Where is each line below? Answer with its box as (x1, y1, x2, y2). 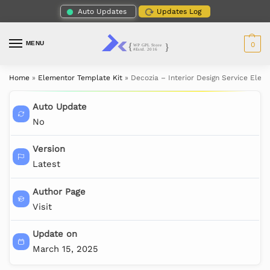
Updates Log (156, 7, 201, 16)
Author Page (32, 186, 86, 197)
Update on (32, 228, 77, 240)
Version (32, 143, 65, 155)
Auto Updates (77, 7, 127, 16)
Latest (32, 159, 60, 170)
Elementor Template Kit (38, 74, 122, 83)
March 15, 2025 (32, 243, 98, 255)
